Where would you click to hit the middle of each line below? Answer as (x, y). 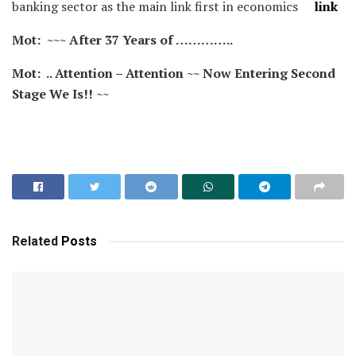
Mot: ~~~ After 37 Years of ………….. (122, 39)
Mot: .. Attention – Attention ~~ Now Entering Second (174, 73)
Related (35, 241)
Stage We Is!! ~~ (60, 93)
